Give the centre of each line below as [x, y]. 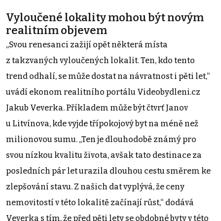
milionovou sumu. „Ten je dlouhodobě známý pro [101, 139]
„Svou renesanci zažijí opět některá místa [87, 44]
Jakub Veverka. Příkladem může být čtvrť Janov [97, 108]
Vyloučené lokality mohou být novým [105, 17]
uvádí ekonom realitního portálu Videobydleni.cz [103, 92]
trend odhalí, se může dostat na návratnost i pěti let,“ [108, 76]
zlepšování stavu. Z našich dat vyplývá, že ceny [95, 186]
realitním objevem [56, 30]
